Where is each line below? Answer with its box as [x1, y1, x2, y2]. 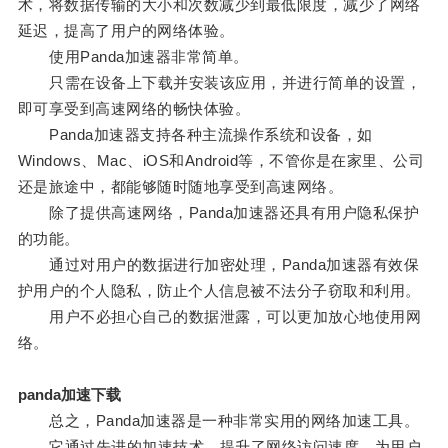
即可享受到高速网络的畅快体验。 [17, 100, 251, 118]
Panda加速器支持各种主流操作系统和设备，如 [17, 126, 373, 144]
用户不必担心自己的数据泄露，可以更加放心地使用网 [17, 308, 422, 326]
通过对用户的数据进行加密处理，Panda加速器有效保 [17, 256, 420, 274]
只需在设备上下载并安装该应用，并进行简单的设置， [17, 74, 422, 92]
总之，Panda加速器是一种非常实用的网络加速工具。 [17, 412, 420, 430]
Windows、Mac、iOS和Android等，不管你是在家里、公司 [17, 152, 425, 170]
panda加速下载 [17, 386, 121, 404]
